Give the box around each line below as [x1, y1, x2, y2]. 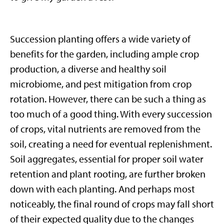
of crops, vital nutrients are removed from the [10, 123, 200, 135]
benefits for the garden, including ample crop [10, 48, 199, 60]
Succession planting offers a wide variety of [10, 33, 190, 45]
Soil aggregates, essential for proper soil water [10, 153, 203, 165]
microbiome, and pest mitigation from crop [10, 78, 191, 90]
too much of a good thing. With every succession [10, 108, 212, 120]
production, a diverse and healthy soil [10, 63, 166, 75]
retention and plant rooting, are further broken [10, 168, 205, 180]
